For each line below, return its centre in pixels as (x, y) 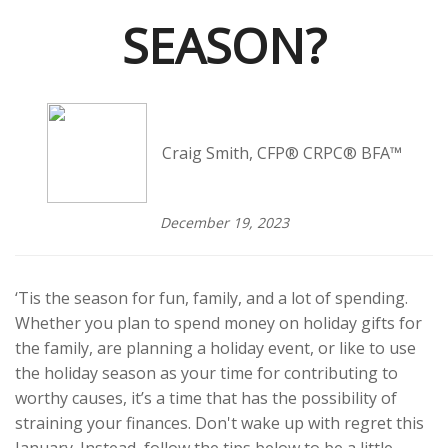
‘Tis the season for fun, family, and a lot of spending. (211, 298)
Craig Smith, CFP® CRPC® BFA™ (281, 153)
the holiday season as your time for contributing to (206, 373)
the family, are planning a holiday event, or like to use (215, 348)
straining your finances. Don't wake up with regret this (219, 423)
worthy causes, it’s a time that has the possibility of (206, 398)
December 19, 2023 (224, 222)
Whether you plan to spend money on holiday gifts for (218, 323)
